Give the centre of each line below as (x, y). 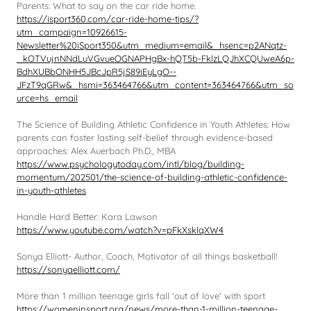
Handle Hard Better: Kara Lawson (87, 217)
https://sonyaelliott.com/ (68, 269)
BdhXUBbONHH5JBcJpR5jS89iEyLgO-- (96, 72)
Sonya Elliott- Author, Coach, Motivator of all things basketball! (147, 256)
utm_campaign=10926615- (72, 32)
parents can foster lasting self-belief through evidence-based (145, 137)
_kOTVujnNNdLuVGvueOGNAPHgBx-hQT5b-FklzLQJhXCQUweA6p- (155, 58)
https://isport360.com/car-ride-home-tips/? (108, 19)
